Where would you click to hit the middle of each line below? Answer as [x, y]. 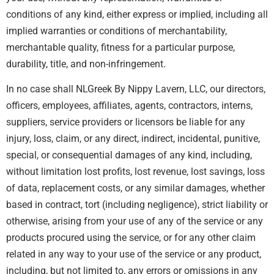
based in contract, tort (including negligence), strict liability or [137, 205]
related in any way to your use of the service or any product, [134, 254]
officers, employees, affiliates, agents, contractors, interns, [129, 106]
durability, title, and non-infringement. [86, 64]
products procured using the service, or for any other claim [131, 238]
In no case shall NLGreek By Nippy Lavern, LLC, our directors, [136, 89]
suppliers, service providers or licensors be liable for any [126, 122]
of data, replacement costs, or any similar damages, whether [135, 188]
